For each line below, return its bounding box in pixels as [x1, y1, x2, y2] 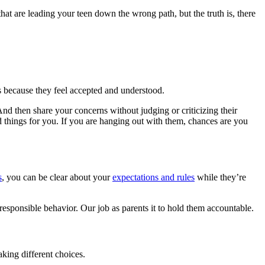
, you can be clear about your [2, 172, 112, 183]
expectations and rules [112, 172, 195, 183]
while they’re [195, 172, 246, 183]
